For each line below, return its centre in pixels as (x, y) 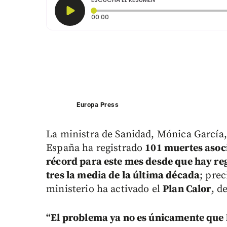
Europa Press (98, 105)
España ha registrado (96, 148)
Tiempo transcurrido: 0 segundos (161, 17)
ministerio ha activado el (105, 190)
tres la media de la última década (123, 176)
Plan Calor (187, 190)
